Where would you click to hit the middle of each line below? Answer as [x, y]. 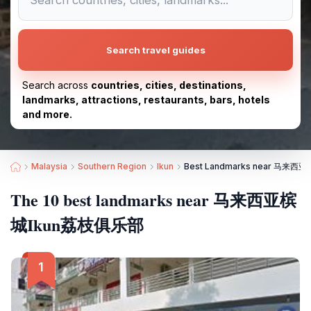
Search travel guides [155, 50]
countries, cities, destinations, [169, 85]
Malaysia [49, 166]
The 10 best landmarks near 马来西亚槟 [153, 200]
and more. [47, 114]
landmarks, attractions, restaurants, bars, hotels [146, 100]
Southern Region [112, 166]
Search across [57, 85]
